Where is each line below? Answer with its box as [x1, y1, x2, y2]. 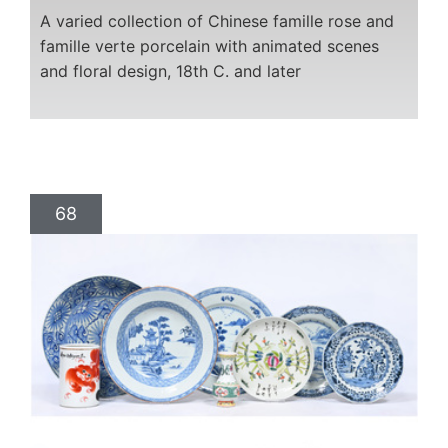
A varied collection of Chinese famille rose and [40, 10, 394, 31]
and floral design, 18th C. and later [40, 60, 301, 81]
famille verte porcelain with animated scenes [40, 35, 379, 56]
